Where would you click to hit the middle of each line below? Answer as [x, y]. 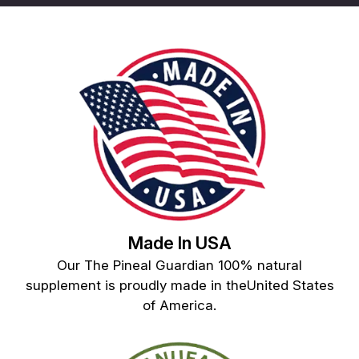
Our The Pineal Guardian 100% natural [179, 265]
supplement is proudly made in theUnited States [179, 285]
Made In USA [179, 242]
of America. [179, 305]
